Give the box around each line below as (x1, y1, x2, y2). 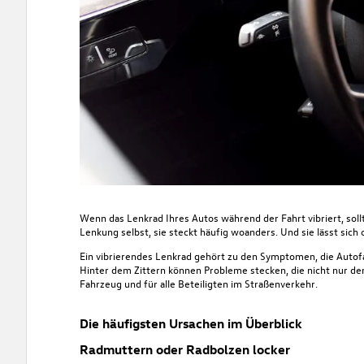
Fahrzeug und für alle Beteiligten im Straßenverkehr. (79, 275, 318, 290)
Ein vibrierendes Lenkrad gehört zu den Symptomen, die (79, 248, 336, 262)
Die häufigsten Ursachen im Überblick (79, 314, 302, 331)
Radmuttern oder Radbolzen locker (79, 340, 290, 357)
